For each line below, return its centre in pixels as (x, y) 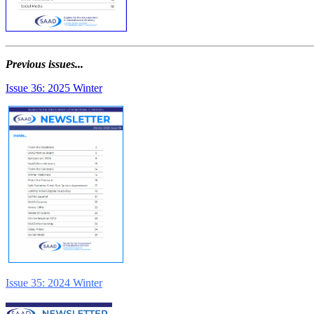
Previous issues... (45, 64)
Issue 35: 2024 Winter (54, 283)
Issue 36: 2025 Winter (54, 88)
